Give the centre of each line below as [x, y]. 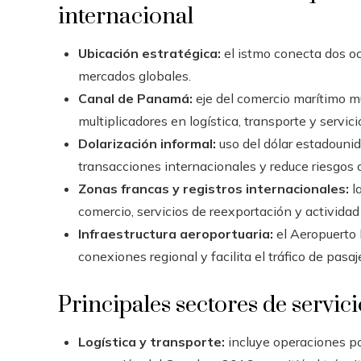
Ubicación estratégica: [149, 53]
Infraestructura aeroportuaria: [176, 233]
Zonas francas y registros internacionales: [214, 188]
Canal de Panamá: [135, 98]
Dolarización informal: [147, 143]
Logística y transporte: [151, 341]
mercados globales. [135, 75]
